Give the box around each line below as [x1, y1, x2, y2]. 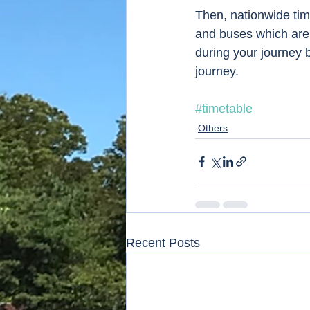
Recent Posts [126, 235, 200, 250]
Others [198, 122, 228, 134]
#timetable [195, 101, 253, 116]
